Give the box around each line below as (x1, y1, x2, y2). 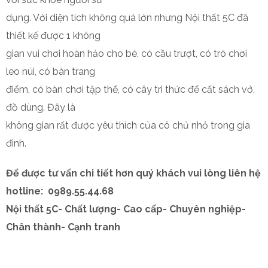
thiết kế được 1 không (6, 30, 100, 41)
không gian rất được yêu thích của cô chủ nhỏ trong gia (6, 120, 250, 131)
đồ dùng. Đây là (6, 102, 75, 113)
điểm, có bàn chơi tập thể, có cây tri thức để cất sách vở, (6, 84, 255, 95)
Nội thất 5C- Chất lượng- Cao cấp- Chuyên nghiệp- (6, 203, 246, 215)
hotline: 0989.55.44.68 (6, 185, 114, 197)
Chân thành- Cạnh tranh (6, 221, 120, 233)
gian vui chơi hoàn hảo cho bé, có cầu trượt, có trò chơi (6, 48, 247, 59)
